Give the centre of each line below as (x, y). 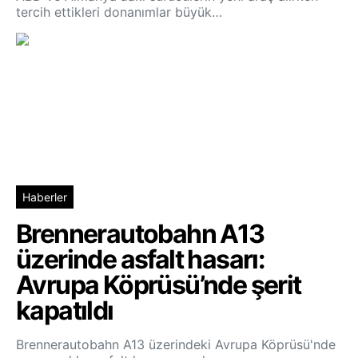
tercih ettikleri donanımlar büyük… (119, 12)
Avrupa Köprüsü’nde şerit (159, 284)
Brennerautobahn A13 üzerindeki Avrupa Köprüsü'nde (176, 344)
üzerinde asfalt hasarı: (141, 259)
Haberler (45, 197)
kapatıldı (65, 310)
